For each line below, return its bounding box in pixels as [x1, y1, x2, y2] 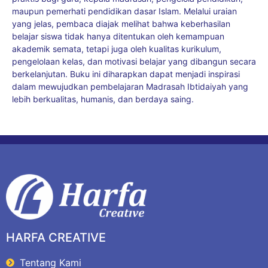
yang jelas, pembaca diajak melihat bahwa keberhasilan [12, 18, 230, 29]
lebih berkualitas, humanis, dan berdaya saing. [12, 93, 194, 104]
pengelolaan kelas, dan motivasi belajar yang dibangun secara [12, 56, 256, 66]
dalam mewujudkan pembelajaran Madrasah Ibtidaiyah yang [12, 81, 248, 92]
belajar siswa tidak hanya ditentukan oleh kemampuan [12, 31, 224, 41]
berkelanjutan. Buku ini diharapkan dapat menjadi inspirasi [12, 68, 240, 79]
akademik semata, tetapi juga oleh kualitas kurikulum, [12, 43, 221, 54]
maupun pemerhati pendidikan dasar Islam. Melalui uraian [12, 5, 237, 16]
